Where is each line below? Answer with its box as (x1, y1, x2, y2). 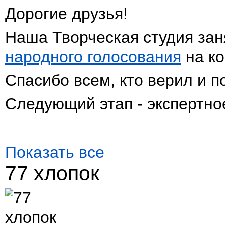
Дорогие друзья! (5, 5, 128, 23)
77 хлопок (5, 162, 99, 185)
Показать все (5, 143, 104, 161)
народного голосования (5, 48, 181, 66)
